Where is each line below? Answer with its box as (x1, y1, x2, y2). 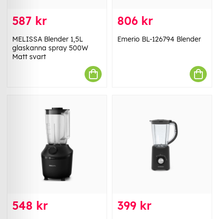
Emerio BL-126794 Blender (117, 35, 201, 44)
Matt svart (12, 52, 46, 62)
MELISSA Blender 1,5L (12, 35, 83, 44)
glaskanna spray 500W (12, 44, 88, 53)
